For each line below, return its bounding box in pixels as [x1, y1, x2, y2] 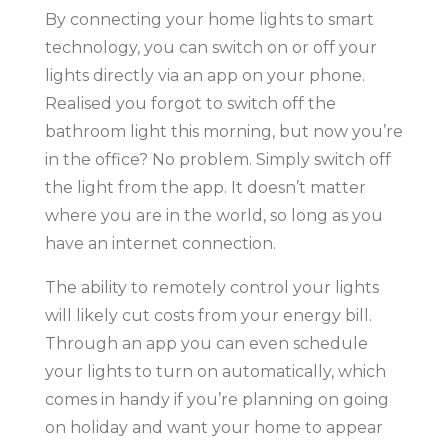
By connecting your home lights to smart [44, 9, 374, 29]
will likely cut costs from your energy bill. [44, 305, 372, 325]
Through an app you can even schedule [44, 333, 368, 353]
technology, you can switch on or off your [44, 37, 377, 57]
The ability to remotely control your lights [44, 277, 379, 297]
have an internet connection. [44, 233, 280, 253]
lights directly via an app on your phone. [44, 65, 365, 85]
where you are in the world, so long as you [44, 205, 383, 225]
